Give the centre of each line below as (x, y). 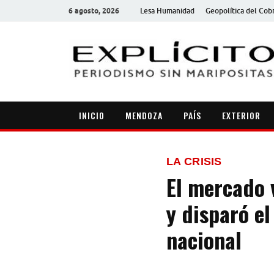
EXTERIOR (241, 115)
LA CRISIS (194, 161)
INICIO (92, 115)
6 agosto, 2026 (94, 10)
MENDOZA (144, 115)
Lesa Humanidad (167, 10)
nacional (204, 239)
